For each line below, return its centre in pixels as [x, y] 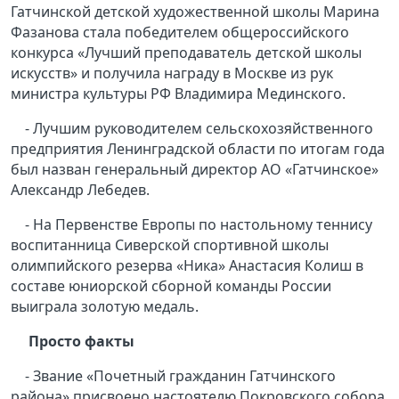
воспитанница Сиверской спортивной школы [170, 245]
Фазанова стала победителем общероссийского [180, 33]
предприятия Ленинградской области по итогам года [198, 149]
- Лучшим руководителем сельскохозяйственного [199, 129]
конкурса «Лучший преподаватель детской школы [186, 53]
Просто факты [81, 342]
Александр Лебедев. [80, 190]
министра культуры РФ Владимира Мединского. [180, 94]
